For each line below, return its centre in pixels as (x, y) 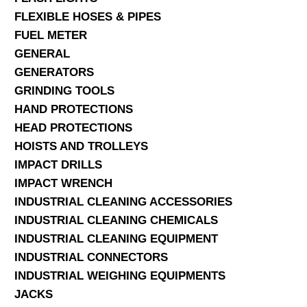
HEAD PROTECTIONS (73, 127)
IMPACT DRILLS (58, 164)
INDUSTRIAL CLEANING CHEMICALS (116, 220)
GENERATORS (54, 72)
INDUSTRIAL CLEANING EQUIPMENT (116, 238)
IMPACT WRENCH (63, 183)
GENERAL (42, 53)
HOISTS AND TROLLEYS (81, 146)
